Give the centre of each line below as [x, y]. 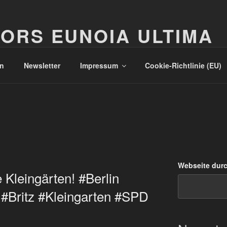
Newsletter [42, 65]
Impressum [99, 65]
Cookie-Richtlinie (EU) [183, 65]
